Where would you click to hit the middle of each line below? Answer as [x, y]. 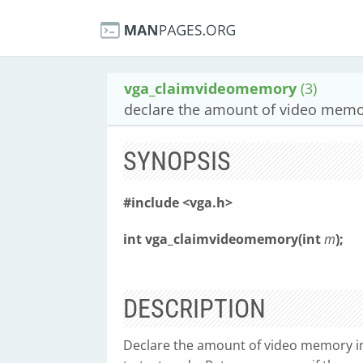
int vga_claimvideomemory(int [224, 239]
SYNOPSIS [177, 161]
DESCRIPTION [194, 309]
